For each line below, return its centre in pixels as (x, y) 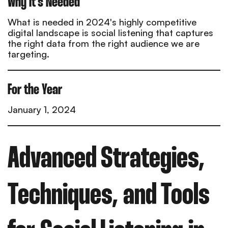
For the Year (35, 90)
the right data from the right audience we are (104, 43)
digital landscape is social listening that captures (110, 32)
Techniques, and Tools (109, 196)
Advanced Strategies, (106, 159)
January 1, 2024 (42, 109)
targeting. (28, 54)
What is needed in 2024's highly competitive (102, 22)
